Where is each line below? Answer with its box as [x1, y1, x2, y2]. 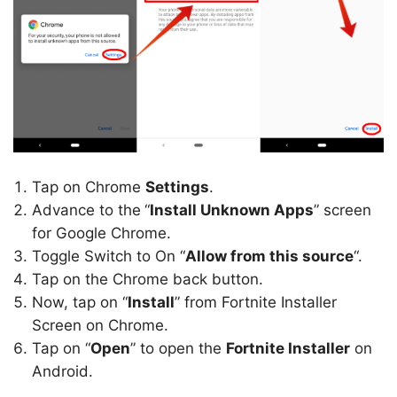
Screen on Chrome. [32, 316, 168, 334]
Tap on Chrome [32, 178, 145, 196]
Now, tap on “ [32, 293, 128, 311]
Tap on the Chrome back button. [32, 270, 263, 288]
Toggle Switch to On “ [32, 247, 185, 265]
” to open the [130, 339, 226, 357]
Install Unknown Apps [150, 201, 314, 219]
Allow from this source [185, 247, 354, 265]
